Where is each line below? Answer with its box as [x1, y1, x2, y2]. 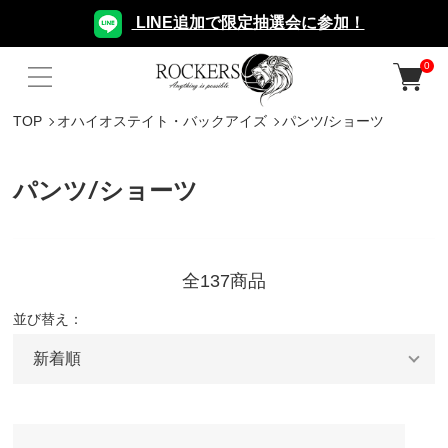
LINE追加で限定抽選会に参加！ [131, 14, 365, 32]
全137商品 [182, 271, 266, 292]
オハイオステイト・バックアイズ [57, 113, 268, 130]
